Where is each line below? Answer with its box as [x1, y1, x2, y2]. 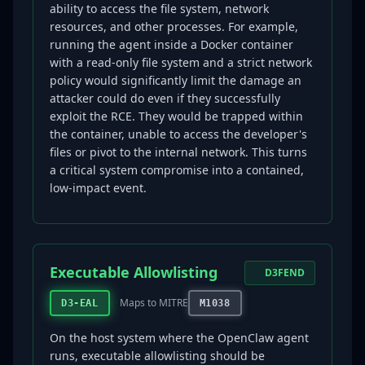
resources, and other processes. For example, [50, 19, 298, 34]
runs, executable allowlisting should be [50, 348, 265, 363]
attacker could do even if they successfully [50, 90, 280, 106]
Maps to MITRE [119, 296, 188, 310]
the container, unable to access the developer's [50, 126, 307, 142]
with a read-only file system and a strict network [50, 55, 312, 70]
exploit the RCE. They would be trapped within [50, 108, 303, 124]
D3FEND [265, 266, 305, 279]
